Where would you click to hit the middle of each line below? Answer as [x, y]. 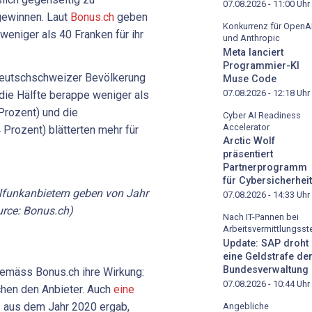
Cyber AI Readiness [262, 115]
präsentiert [248, 155]
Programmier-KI [261, 65]
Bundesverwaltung [266, 270]
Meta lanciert [253, 52]
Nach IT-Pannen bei [261, 217]
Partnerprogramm [265, 168]
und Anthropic [251, 38]
